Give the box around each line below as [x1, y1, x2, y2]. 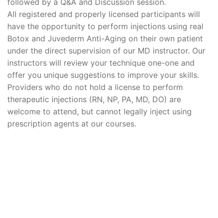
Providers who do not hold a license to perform [7, 82, 183, 92]
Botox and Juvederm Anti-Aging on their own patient [7, 34, 203, 43]
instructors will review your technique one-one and [7, 58, 195, 68]
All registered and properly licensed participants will [7, 9, 200, 19]
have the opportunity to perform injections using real [7, 21, 203, 31]
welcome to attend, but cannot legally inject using [7, 107, 192, 116]
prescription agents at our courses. [7, 119, 136, 128]
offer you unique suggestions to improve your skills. [7, 70, 199, 80]
